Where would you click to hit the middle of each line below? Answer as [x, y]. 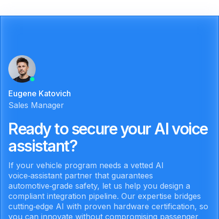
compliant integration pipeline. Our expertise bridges [105, 196]
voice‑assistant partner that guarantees [81, 176]
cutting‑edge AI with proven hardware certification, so [108, 207]
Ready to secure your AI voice [108, 129]
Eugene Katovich [40, 94]
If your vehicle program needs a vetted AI [86, 165]
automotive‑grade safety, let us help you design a [99, 186]
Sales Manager [36, 105]
